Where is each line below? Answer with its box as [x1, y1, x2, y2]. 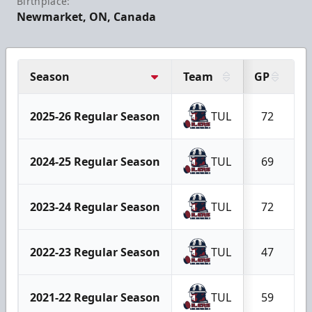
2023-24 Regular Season [30, 198, 160, 214]
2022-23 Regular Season [30, 244, 160, 260]
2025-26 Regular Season [30, 108, 160, 124]
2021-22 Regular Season [30, 289, 160, 305]
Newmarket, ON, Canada [17, 8, 156, 24]
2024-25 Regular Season [30, 153, 160, 169]
